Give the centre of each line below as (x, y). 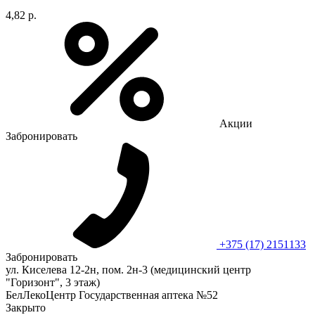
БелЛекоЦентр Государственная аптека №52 (112, 295)
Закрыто (26, 307)
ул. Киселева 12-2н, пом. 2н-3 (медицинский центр (128, 269)
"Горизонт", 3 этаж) (53, 282)
